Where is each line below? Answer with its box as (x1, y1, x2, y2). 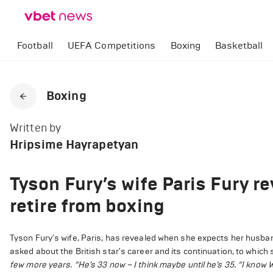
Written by (10, 121, 61, 135)
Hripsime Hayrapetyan (10, 137, 138, 152)
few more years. (10, 260, 73, 270)
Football (17, 40, 53, 51)
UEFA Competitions (67, 40, 156, 51)
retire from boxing (10, 194, 165, 217)
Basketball (215, 40, 263, 51)
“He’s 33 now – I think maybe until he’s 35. (74, 260, 236, 270)
